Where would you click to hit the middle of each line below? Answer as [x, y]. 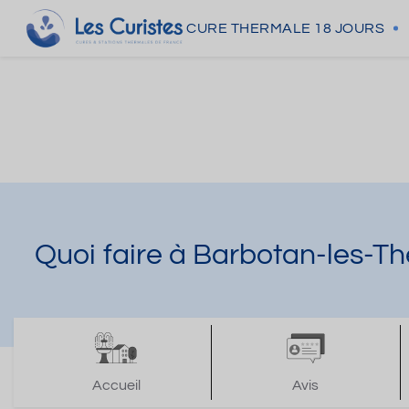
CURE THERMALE [249, 28]
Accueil [116, 385]
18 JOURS [349, 28]
